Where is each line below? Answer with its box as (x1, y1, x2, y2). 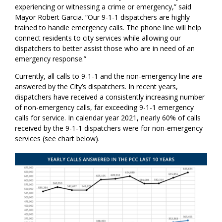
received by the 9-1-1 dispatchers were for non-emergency (15, 123, 203, 133)
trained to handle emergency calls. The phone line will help (15, 23, 202, 33)
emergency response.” (15, 54, 87, 64)
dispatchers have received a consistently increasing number (15, 92, 205, 102)
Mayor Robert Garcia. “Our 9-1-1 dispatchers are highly (15, 12, 190, 22)
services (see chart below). (15, 134, 100, 144)
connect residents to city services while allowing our (15, 33, 181, 43)
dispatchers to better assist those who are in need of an (15, 44, 195, 54)
